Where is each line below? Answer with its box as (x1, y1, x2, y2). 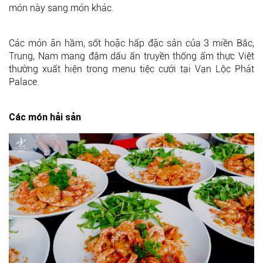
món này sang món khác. (9, 2, 114, 14)
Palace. (9, 76, 39, 87)
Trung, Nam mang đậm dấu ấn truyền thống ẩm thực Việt (9, 50, 254, 62)
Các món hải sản (9, 111, 81, 123)
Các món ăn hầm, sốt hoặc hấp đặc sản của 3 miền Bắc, (9, 37, 254, 49)
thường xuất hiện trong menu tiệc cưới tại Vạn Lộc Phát (9, 63, 254, 75)
